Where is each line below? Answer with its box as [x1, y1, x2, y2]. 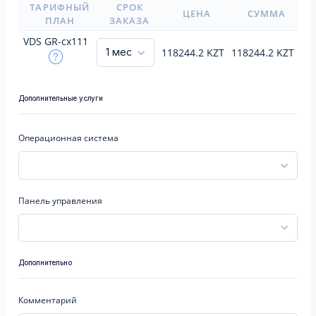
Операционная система [18, 132, 119, 144]
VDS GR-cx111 [23, 35, 88, 48]
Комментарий [18, 294, 77, 306]
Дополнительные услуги [18, 94, 103, 102]
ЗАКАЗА [109, 14, 150, 27]
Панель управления [18, 194, 102, 207]
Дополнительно [18, 258, 72, 267]
